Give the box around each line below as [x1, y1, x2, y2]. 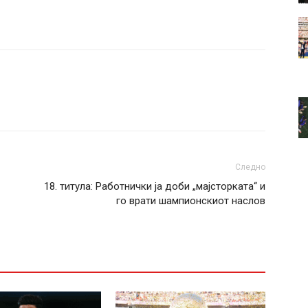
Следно [235, 162, 265, 172]
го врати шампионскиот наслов [116, 195, 265, 207]
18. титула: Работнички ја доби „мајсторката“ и [44, 180, 265, 192]
